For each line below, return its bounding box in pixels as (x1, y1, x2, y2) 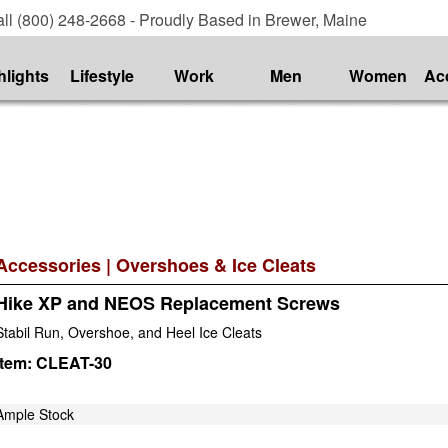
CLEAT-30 (36, 350, 112, 374)
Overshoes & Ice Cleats (116, 252, 316, 278)
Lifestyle (70, 64, 134, 87)
